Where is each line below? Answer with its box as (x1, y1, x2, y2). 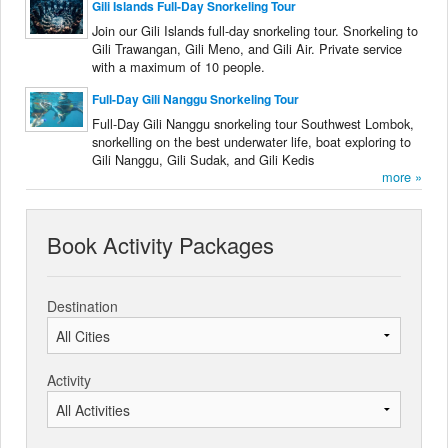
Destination (47, 295, 118, 316)
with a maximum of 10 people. (92, 57, 265, 77)
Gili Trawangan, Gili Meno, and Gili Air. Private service (92, 39, 402, 59)
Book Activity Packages (47, 228, 274, 260)
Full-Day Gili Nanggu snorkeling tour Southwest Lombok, (92, 114, 414, 134)
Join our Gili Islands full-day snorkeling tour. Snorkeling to (92, 21, 418, 41)
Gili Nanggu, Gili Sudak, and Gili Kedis (92, 150, 314, 170)
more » (382, 167, 422, 187)
